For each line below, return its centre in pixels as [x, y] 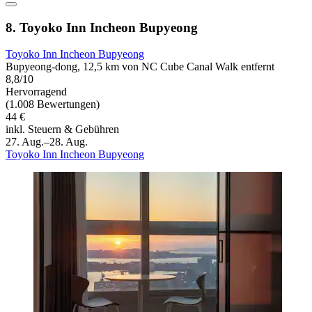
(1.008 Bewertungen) [53, 104]
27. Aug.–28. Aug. [47, 142]
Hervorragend [36, 92]
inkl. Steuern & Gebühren [62, 130]
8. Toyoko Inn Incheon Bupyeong [102, 27]
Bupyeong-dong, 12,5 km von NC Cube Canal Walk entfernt [140, 67]
